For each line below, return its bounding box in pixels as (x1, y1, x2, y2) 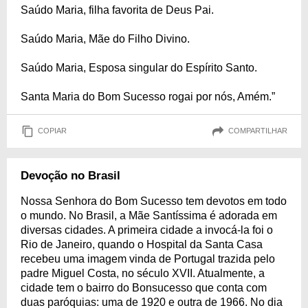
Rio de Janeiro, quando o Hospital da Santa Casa (21, 238, 263, 250)
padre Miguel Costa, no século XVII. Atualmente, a (21, 267, 265, 279)
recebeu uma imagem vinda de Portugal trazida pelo (21, 252, 275, 265)
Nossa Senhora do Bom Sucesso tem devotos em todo (21, 195, 287, 207)
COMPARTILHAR (228, 126, 287, 135)
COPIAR (38, 126, 67, 135)
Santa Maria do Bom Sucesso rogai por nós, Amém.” (21, 90, 275, 102)
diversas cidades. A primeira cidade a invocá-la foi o (21, 223, 273, 236)
